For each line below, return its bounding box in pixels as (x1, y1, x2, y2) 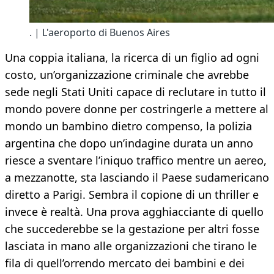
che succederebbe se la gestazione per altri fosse (5, 221, 259, 237)
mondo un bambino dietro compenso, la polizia (5, 119, 252, 134)
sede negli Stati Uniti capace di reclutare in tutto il (5, 84, 266, 100)
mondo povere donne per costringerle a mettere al (5, 102, 268, 117)
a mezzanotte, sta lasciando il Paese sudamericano (5, 170, 269, 185)
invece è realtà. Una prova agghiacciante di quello (5, 204, 264, 220)
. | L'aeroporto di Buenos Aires (29, 26, 170, 40)
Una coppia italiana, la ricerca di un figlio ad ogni (5, 50, 259, 65)
